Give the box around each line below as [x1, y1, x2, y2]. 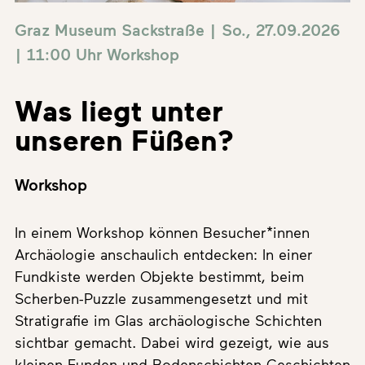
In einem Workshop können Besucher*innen [15, 222, 310, 241]
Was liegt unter [15, 91, 223, 128]
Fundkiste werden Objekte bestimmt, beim [15, 266, 304, 285]
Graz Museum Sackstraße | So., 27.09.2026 [15, 19, 341, 39]
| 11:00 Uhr [15, 43, 107, 64]
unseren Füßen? [15, 121, 234, 157]
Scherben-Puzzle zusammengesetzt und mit [15, 288, 308, 307]
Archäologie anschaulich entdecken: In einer [15, 244, 313, 263]
